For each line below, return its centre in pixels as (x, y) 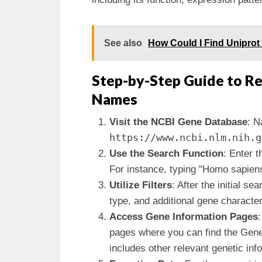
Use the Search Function (166, 154)
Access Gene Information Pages (184, 217)
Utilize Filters (141, 185)
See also (123, 43)
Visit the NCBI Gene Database (178, 122)
